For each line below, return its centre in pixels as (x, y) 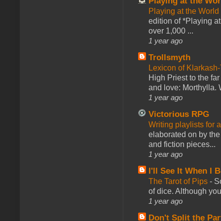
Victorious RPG (179, 114)
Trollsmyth (169, 57)
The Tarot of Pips (179, 181)
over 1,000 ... (171, 31)
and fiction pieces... (182, 144)
